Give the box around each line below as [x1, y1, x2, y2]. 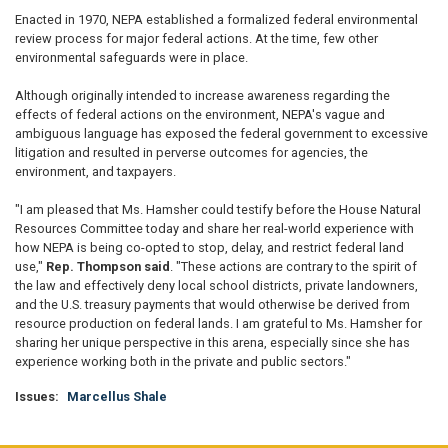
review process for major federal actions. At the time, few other [15, 30, 378, 46]
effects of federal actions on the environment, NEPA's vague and [15, 106, 385, 122]
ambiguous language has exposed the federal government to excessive [15, 125, 428, 141]
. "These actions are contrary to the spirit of [170, 258, 417, 274]
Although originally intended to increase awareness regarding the [15, 87, 390, 103]
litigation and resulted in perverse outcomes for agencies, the [15, 144, 368, 160]
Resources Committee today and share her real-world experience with [15, 220, 414, 236]
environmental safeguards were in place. [15, 49, 248, 65]
